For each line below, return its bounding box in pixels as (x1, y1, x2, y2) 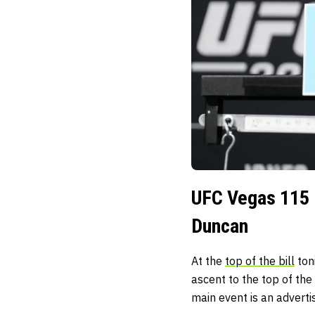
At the (191, 253, 225, 268)
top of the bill (225, 253, 295, 268)
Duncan (191, 214, 248, 238)
